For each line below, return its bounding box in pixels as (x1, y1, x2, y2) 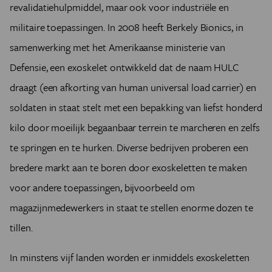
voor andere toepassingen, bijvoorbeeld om (10, 180, 195, 195)
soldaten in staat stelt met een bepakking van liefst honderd (10, 100, 262, 115)
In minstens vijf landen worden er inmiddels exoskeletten (10, 250, 250, 265)
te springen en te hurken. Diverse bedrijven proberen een (10, 140, 248, 155)
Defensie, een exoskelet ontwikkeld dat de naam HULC (10, 59, 240, 75)
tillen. (10, 220, 33, 236)
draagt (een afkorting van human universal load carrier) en (10, 80, 256, 95)
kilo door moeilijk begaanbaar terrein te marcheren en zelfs (10, 120, 260, 135)
